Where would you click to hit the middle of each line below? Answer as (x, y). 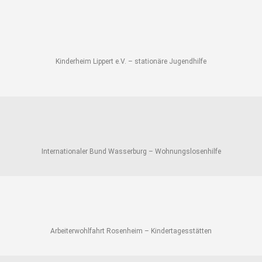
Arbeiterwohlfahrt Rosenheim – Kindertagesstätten (131, 231)
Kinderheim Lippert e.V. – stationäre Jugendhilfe (131, 61)
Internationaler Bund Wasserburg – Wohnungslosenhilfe (131, 151)
